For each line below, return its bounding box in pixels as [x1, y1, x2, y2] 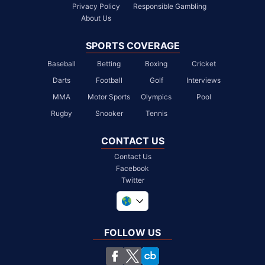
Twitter [121, 175, 144, 185]
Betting [97, 59, 121, 68]
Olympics [141, 92, 172, 101]
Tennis [145, 108, 167, 118]
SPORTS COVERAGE [85, 39, 180, 51]
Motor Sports [88, 92, 130, 101]
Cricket [191, 59, 216, 68]
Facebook [116, 163, 149, 173]
